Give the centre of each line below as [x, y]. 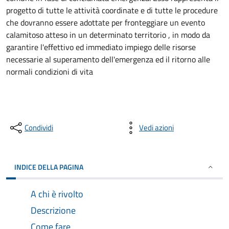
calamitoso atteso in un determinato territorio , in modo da [108, 35]
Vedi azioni [156, 128]
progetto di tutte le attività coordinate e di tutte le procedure [112, 10]
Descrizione [53, 210]
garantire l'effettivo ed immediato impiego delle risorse [101, 47]
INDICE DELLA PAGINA [49, 167]
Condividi [39, 128]
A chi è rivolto [57, 194]
